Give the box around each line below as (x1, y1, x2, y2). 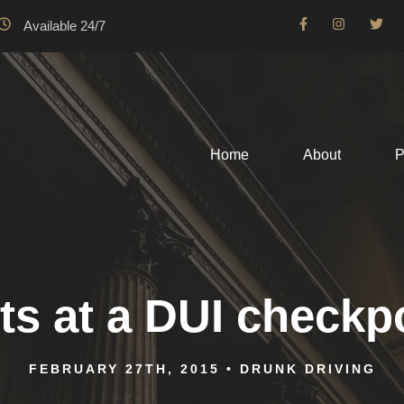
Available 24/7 (23, 18, 106, 33)
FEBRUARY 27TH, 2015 (28, 362, 220, 376)
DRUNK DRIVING (239, 362, 376, 376)
